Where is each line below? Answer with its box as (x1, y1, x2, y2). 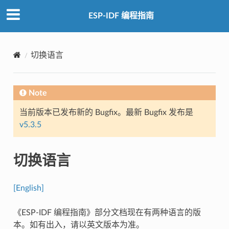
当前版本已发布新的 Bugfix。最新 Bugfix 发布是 (19, 108, 193, 117)
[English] (13, 184, 44, 192)
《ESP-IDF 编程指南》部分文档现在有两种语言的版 (13, 208, 201, 217)
